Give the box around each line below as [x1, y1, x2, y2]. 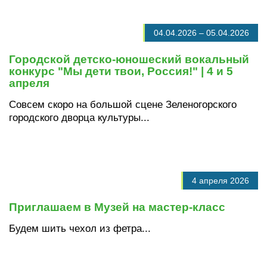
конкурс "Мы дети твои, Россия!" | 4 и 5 [9, 64, 233, 77]
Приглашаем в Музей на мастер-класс [9, 200, 225, 213]
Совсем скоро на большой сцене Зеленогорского [9, 98, 237, 110]
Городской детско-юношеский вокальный [9, 52, 249, 66]
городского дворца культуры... [9, 111, 150, 123]
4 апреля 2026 [192, 175, 249, 185]
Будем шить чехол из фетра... [9, 222, 151, 234]
